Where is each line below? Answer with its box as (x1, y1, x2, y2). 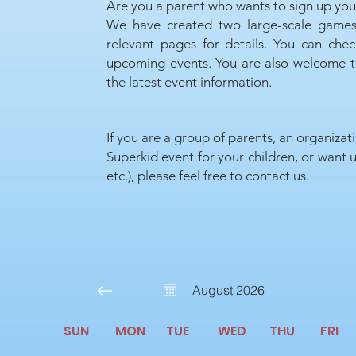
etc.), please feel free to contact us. (106, 168, 309, 184)
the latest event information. (106, 74, 272, 90)
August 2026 (192, 281, 265, 298)
